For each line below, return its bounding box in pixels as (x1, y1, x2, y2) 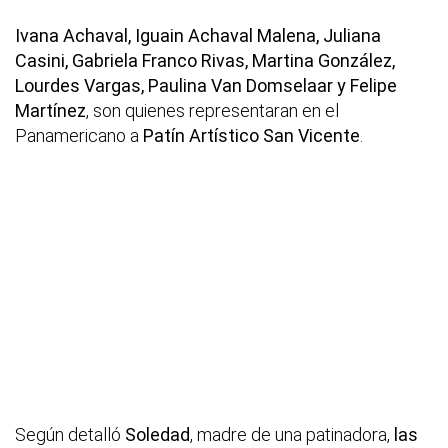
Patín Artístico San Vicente (143, 125, 360, 147)
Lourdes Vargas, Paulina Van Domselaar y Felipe (15, 75, 397, 97)
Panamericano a (15, 125, 143, 147)
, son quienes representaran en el (86, 100, 339, 122)
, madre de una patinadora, (190, 424, 394, 446)
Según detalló (15, 424, 125, 446)
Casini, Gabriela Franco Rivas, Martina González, (15, 50, 395, 72)
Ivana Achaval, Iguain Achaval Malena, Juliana (15, 25, 381, 47)
